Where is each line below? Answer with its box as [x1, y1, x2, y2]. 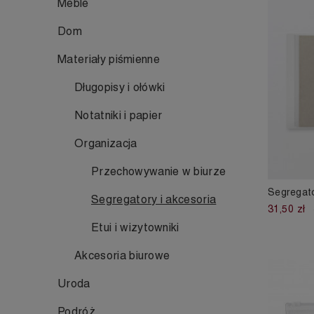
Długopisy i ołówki [74, 81, 165, 94]
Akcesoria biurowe [74, 249, 170, 262]
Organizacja [74, 137, 137, 150]
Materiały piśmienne [57, 53, 161, 66]
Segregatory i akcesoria [91, 193, 217, 206]
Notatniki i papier [74, 109, 163, 122]
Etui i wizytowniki [91, 221, 179, 234]
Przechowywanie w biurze [91, 165, 226, 178]
